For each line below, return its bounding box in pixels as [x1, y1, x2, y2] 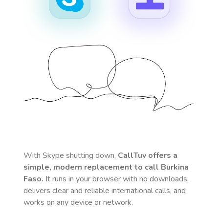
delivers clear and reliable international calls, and [23, 185, 186, 196]
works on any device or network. [23, 197, 133, 208]
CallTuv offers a [118, 150, 177, 161]
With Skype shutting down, [23, 150, 118, 161]
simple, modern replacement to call [23, 162, 161, 173]
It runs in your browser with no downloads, [44, 174, 189, 184]
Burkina [161, 162, 189, 173]
